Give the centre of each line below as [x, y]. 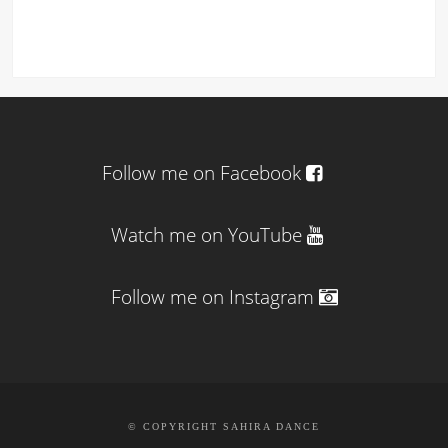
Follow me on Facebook [201, 172]
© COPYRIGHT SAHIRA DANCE [224, 426]
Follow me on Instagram [214, 296]
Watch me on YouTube [208, 234]
